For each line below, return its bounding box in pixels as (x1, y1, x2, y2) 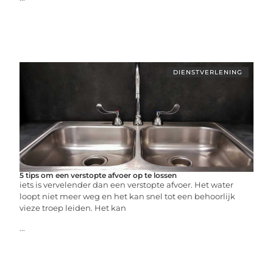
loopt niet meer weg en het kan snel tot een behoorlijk (19, 191, 236, 201)
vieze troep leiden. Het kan (19, 203, 127, 213)
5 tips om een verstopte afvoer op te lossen (19, 171, 177, 180)
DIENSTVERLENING (172, 68, 243, 76)
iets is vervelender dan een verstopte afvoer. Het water (19, 180, 234, 190)
